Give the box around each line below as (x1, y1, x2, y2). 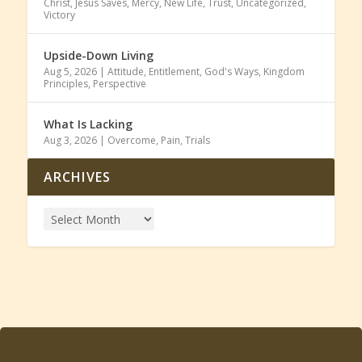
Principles (43, 77, 88, 91)
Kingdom (263, 65, 305, 79)
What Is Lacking (43, 116, 133, 133)
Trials (184, 133, 210, 148)
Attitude (107, 65, 144, 79)
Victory (43, 8, 75, 23)
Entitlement (148, 65, 200, 79)
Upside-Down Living (43, 48, 154, 64)
